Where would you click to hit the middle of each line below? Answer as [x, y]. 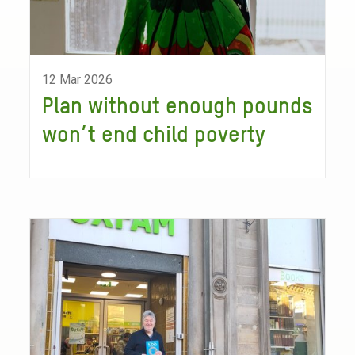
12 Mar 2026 [78, 80]
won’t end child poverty [154, 136]
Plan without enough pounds [177, 107]
